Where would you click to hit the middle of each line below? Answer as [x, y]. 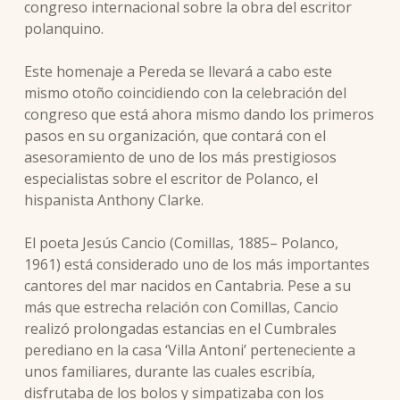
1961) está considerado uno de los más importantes [196, 264]
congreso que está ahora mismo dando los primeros [199, 114]
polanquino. [63, 29]
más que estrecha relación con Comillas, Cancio [181, 307]
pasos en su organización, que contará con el [175, 136]
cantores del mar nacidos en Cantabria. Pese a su [187, 286]
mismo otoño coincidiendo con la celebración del [185, 93]
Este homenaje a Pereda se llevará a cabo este [178, 71]
